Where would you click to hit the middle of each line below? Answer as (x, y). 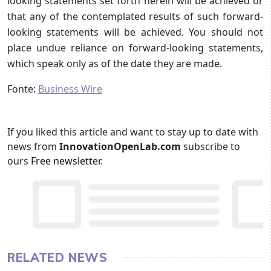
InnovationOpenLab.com (121, 146)
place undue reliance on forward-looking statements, (135, 47)
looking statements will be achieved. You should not (135, 32)
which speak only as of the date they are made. (115, 63)
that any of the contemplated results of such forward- (135, 16)
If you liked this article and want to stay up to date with (133, 132)
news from (33, 146)
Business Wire (70, 89)
